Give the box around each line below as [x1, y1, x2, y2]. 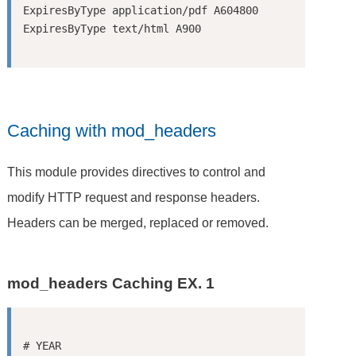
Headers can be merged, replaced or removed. [7, 215, 269, 230]
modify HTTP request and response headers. [7, 190, 261, 204]
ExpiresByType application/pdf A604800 [22, 3, 258, 17]
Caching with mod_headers [7, 121, 217, 141]
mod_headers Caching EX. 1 [7, 274, 215, 292]
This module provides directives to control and [7, 164, 266, 179]
